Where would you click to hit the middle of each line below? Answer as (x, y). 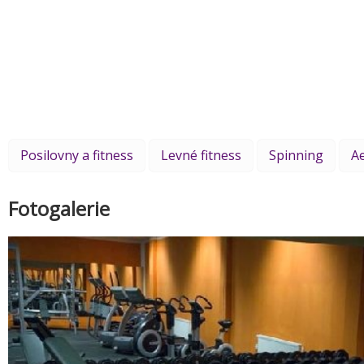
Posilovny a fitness (77, 155)
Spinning (296, 155)
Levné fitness (201, 155)
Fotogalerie (59, 208)
